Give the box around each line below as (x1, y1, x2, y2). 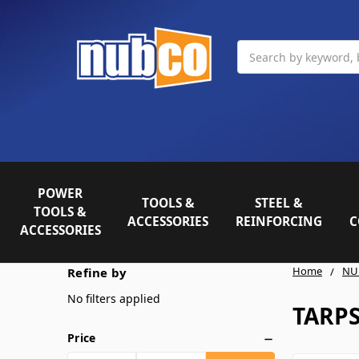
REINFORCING (236, 212, 323, 230)
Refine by (67, 264, 127, 280)
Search (237, 41, 274, 56)
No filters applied (67, 290, 160, 306)
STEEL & (255, 194, 304, 212)
